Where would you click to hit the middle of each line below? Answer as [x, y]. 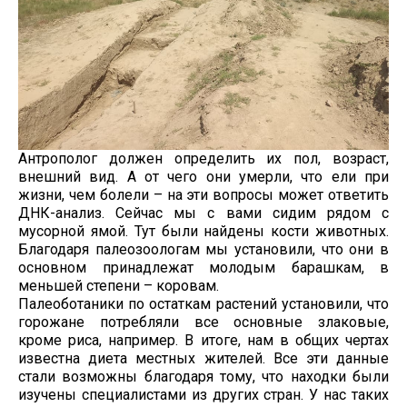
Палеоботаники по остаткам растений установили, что [203, 304]
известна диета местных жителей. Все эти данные [203, 359]
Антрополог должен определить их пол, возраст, [203, 159]
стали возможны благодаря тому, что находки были [203, 377]
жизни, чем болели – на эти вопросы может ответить [203, 195]
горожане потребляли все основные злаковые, [203, 323]
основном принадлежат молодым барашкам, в [203, 268]
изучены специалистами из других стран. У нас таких [203, 395]
